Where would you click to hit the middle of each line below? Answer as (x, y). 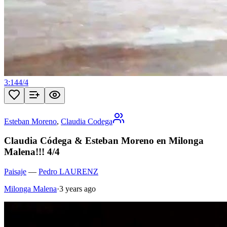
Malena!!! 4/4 (32, 152)
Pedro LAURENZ (68, 172)
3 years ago (78, 189)
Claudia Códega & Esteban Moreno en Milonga (104, 141)
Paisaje (15, 172)
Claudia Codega (87, 121)
